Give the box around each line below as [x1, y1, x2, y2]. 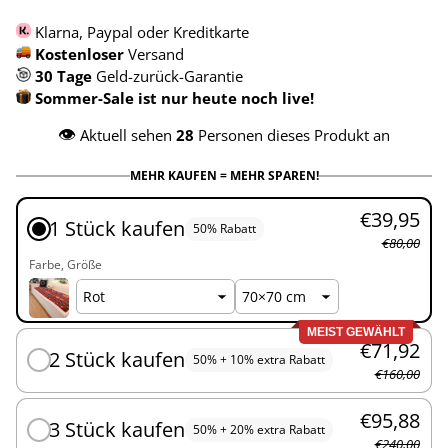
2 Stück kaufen [48, 346, 185, 373]
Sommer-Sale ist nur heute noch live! [35, 88, 314, 108]
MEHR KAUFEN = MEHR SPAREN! [129, 167, 319, 184]
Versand [128, 44, 184, 64]
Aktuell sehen [76, 125, 176, 145]
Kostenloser [35, 44, 128, 64]
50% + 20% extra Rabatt [192, 421, 325, 438]
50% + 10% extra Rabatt [192, 351, 325, 368]
